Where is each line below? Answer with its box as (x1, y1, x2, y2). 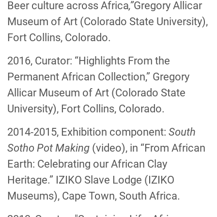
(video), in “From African (92, 142, 205, 154)
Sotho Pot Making (7, 142, 92, 154)
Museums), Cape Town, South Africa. (7, 190, 180, 202)
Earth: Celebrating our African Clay (7, 158, 167, 170)
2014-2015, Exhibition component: (7, 126, 169, 138)
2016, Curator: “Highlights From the (7, 55, 170, 67)
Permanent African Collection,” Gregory (7, 71, 189, 83)
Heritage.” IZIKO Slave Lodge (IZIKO (7, 174, 174, 186)
